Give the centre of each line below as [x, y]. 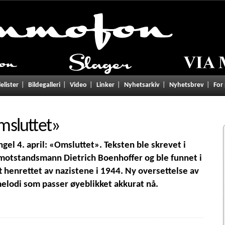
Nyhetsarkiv [142, 85]
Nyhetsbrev [187, 85]
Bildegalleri [44, 85]
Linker [105, 85]
